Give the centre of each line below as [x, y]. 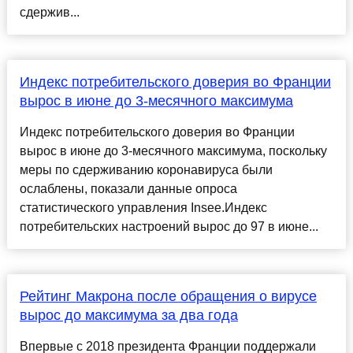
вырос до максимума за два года [128, 316]
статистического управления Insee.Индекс [143, 208]
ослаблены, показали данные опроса [128, 189]
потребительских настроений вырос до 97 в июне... [169, 227]
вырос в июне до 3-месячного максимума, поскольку [173, 151]
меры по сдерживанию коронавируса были [146, 170]
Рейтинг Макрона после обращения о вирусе [168, 297]
